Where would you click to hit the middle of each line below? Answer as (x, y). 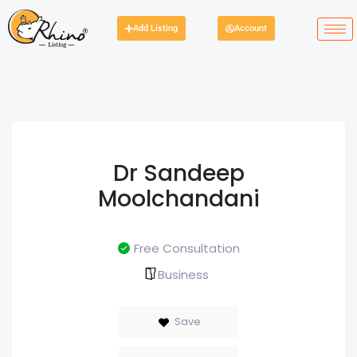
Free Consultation (186, 248)
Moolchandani (178, 199)
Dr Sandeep (178, 173)
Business (183, 275)
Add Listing (156, 28)
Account (250, 28)
